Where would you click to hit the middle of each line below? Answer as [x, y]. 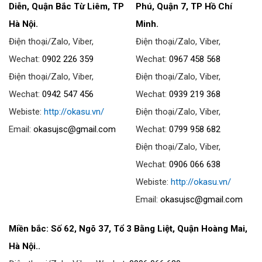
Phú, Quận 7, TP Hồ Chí [184, 6]
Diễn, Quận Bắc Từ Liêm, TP [66, 6]
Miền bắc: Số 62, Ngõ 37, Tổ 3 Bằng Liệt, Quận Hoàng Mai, [128, 229]
